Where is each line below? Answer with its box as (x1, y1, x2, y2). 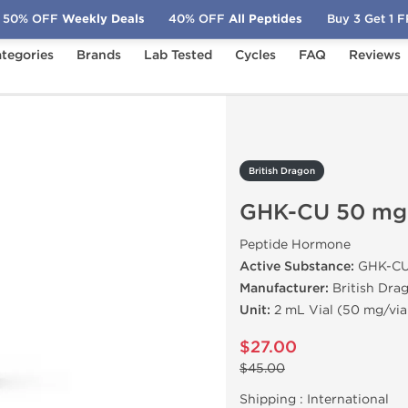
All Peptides (225, 11, 303, 26)
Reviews (349, 47, 401, 63)
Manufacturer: (240, 280, 329, 296)
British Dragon (249, 166, 315, 177)
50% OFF (2, 11, 58, 26)
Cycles (235, 47, 276, 63)
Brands (76, 47, 121, 63)
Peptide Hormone (240, 237, 351, 252)
